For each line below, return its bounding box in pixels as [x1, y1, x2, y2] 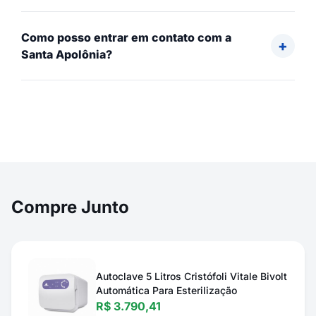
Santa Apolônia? [21, 47, 112, 61]
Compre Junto [11, 197, 129, 217]
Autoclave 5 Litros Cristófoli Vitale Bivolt [96, 270, 287, 282]
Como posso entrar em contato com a [21, 30, 231, 44]
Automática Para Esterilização [96, 284, 237, 296]
